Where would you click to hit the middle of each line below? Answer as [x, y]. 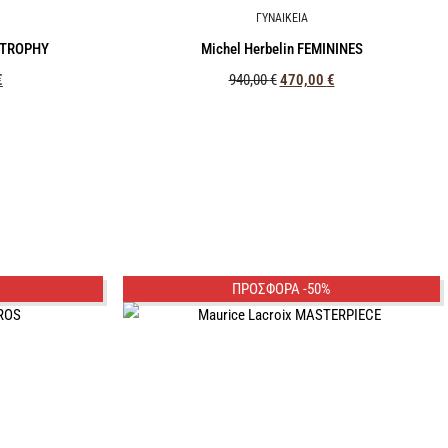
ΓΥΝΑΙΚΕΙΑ [281, 18]
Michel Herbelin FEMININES [281, 48]
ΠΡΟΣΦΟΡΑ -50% [281, 289]
